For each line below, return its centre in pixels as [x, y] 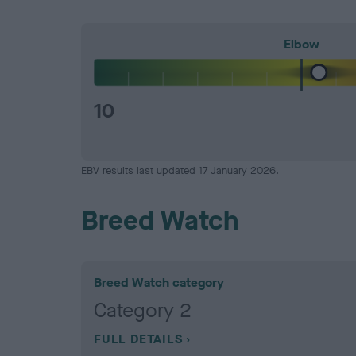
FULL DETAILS [138, 339]
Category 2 [143, 311]
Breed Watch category [159, 283]
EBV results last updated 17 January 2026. [180, 171]
